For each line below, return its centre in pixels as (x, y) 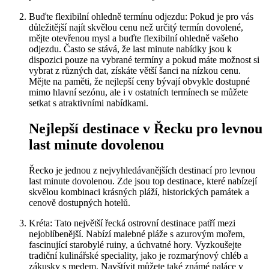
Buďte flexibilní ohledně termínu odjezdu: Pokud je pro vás (141, 16)
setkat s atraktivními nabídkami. (89, 103)
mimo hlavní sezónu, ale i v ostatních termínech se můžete (138, 92)
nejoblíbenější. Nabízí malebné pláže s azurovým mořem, (137, 234)
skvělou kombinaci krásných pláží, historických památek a (139, 192)
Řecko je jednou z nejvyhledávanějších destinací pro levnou (142, 170)
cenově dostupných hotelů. (80, 202)
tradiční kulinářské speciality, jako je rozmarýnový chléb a (138, 255)
